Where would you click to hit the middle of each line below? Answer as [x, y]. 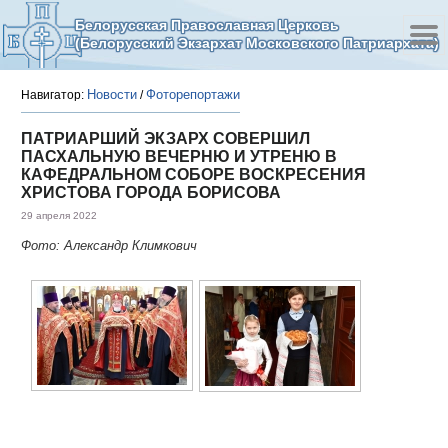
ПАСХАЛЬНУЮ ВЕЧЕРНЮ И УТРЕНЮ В [179, 156]
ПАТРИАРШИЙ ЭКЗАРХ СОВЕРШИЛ [165, 138]
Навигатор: [54, 95]
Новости [112, 94]
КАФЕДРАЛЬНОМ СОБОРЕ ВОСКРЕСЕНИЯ [193, 174]
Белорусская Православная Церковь [207, 25]
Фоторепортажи [193, 94]
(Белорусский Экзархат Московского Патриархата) [257, 43]
